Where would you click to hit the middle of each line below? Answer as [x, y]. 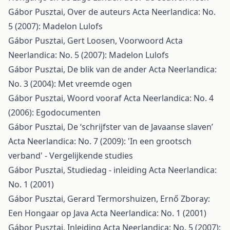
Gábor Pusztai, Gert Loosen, [64, 41]
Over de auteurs [100, 12]
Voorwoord [142, 41]
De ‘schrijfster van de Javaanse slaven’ [140, 127]
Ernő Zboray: [185, 199]
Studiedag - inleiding [108, 170]
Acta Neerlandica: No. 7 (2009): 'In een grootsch [100, 141]
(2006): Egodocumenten [54, 112]
